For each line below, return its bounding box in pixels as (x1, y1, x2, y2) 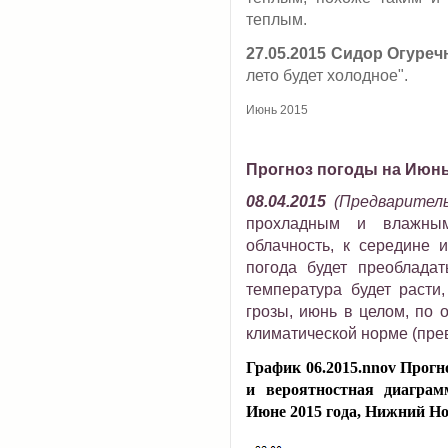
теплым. (246, 11, 307, 28)
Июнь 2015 (246, 103, 308, 116)
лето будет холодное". (246, 67, 408, 84)
